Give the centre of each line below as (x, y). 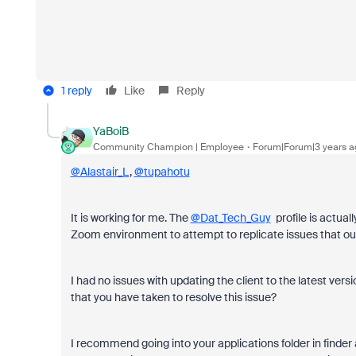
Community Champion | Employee (168, 147)
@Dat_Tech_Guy (230, 218)
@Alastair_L (100, 172)
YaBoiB (110, 131)
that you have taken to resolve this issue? (174, 297)
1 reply (76, 91)
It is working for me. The (130, 218)
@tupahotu (162, 172)
